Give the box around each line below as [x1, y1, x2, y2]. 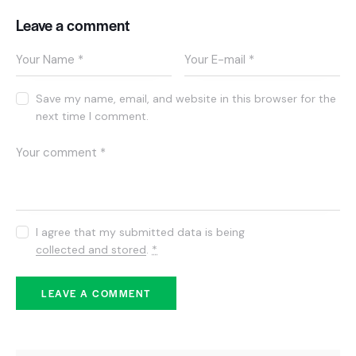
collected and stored [36, 242, 147, 257]
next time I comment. [36, 108, 149, 123]
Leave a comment [16, 14, 130, 37]
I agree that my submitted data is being [36, 225, 246, 240]
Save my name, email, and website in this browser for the [36, 91, 337, 106]
